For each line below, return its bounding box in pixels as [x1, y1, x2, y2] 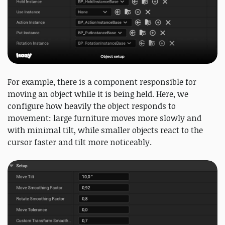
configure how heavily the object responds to [8, 100, 176, 111]
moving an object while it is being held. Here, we [8, 88, 188, 99]
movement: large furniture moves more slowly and [8, 112, 201, 124]
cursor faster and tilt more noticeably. [8, 136, 152, 148]
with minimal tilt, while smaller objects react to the [8, 124, 203, 136]
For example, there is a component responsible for [8, 76, 196, 87]
